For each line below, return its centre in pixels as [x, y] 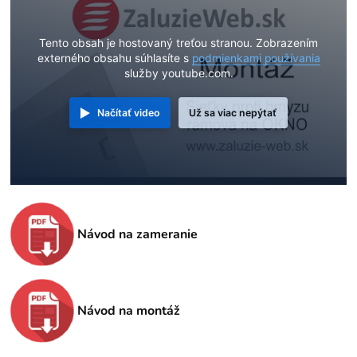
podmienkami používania [256, 59]
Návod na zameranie [138, 235]
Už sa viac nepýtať [233, 113]
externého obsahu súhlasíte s [114, 59]
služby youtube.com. [178, 74]
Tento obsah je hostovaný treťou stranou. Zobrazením [178, 43]
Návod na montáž [129, 311]
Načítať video [129, 113]
